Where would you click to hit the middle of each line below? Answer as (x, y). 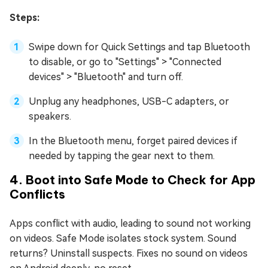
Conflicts (37, 194)
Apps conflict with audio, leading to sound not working (130, 223)
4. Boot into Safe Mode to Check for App (133, 179)
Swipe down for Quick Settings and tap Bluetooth (139, 47)
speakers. (50, 116)
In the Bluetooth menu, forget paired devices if (133, 141)
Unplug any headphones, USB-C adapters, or (129, 101)
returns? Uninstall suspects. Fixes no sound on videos (129, 253)
